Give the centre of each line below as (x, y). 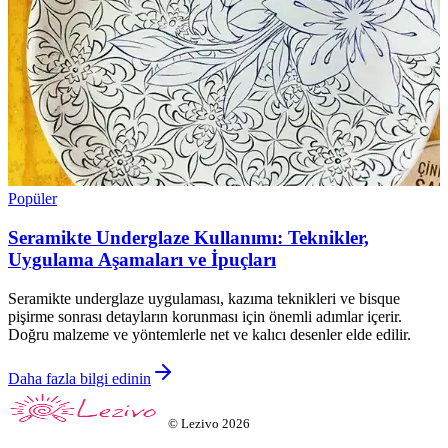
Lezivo (200, 423)
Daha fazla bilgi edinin (79, 378)
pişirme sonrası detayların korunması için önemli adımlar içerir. (205, 316)
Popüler (32, 199)
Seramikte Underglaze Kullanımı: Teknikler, (188, 237)
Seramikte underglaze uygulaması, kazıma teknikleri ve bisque (204, 298)
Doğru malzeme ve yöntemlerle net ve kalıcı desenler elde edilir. (209, 334)
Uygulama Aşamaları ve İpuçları (142, 259)
